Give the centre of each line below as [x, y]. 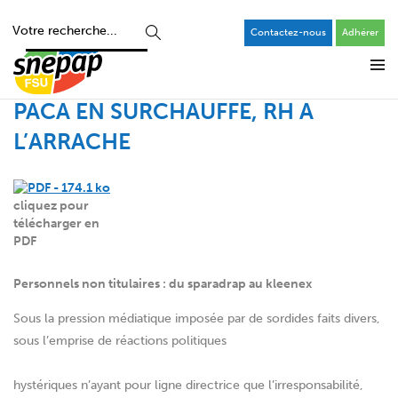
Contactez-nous [288, 32]
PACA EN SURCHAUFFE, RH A [163, 111]
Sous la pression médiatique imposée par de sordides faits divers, [197, 319]
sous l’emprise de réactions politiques [120, 341]
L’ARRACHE [72, 142]
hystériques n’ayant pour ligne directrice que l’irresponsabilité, [188, 386]
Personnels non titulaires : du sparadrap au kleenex [163, 284]
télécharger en [56, 224]
